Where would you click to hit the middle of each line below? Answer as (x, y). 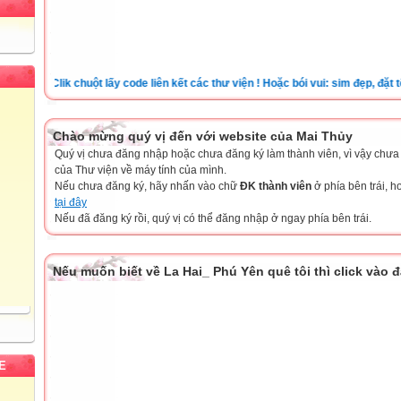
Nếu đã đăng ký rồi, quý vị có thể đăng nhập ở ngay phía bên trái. (213, 218)
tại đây (71, 202)
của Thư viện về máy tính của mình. (141, 170)
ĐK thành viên (276, 186)
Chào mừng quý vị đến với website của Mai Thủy (203, 136)
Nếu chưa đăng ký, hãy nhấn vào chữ (147, 186)
